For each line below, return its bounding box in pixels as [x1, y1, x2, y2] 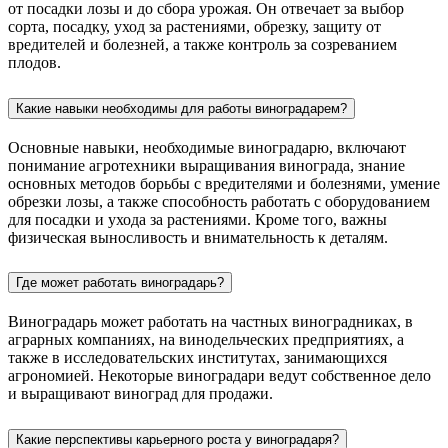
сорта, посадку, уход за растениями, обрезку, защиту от [8, 17, 381, 35]
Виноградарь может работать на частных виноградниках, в [8, 313, 413, 331]
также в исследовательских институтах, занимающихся [8, 349, 387, 367]
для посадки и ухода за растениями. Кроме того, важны [8, 210, 387, 228]
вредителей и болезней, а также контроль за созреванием [8, 35, 397, 53]
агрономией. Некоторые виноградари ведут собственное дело [8, 367, 431, 385]
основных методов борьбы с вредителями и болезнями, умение [8, 174, 440, 192]
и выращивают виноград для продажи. [8, 385, 273, 403]
